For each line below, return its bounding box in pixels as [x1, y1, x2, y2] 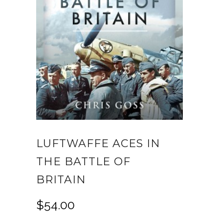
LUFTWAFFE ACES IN [36, 136, 160, 150]
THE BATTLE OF [36, 154, 131, 168]
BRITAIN [36, 173, 86, 186]
